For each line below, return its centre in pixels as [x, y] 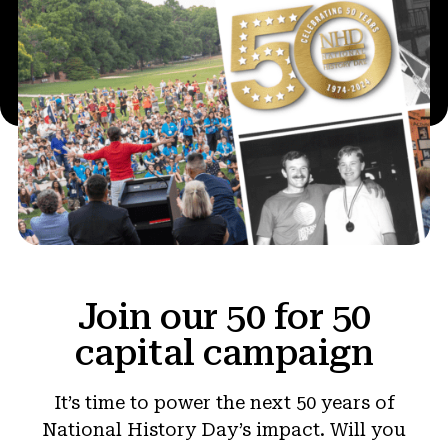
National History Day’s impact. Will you [224, 430]
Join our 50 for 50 [224, 317]
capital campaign [224, 353]
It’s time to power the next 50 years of [224, 403]
